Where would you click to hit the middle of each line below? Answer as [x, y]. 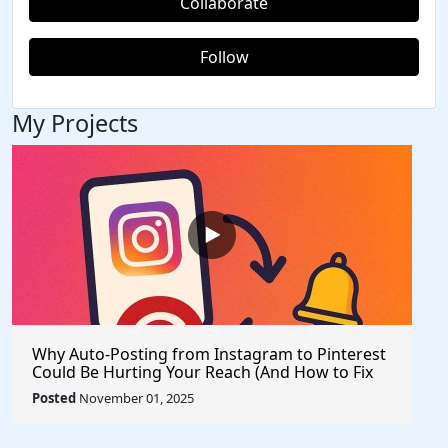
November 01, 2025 [135, 398]
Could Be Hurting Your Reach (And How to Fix [202, 372]
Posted [54, 398]
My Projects [75, 123]
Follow [224, 57]
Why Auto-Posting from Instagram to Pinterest [209, 354]
